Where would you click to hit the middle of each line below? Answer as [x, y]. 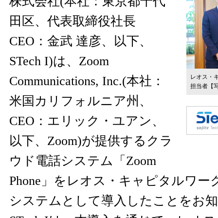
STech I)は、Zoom [59, 61]
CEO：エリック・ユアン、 [87, 121]
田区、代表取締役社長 [73, 21]
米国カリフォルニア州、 [81, 101]
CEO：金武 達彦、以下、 [81, 41]
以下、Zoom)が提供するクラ [91, 141]
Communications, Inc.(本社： [87, 81]
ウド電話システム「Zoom [83, 161]
